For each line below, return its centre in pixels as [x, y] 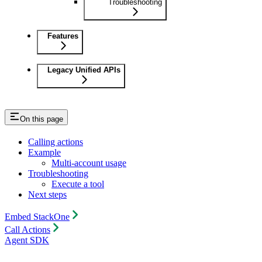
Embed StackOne [37, 216]
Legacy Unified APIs [84, 70]
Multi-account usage [89, 163]
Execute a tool [78, 184]
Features [63, 36]
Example [44, 152]
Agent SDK [27, 240]
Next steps [47, 194]
